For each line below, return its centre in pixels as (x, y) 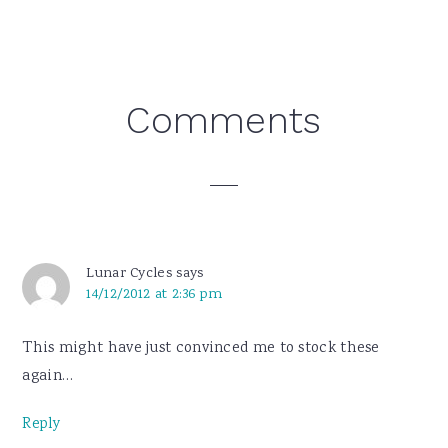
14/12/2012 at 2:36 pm (154, 294)
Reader (73, 115)
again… (48, 376)
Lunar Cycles (129, 273)
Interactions (110, 155)
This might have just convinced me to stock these (201, 348)
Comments (224, 120)
